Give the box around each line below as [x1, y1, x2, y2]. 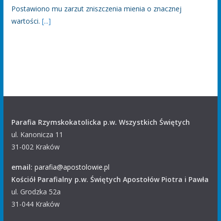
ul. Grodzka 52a [11, 187, 61, 196]
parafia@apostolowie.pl [34, 162, 110, 172]
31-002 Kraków [11, 142, 60, 151]
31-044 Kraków [11, 199, 60, 209]
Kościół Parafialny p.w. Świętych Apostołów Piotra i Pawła [11, 175, 209, 184]
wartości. [11, 16, 42, 26]
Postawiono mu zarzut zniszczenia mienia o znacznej [11, 4, 182, 14]
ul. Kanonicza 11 [11, 130, 63, 139]
